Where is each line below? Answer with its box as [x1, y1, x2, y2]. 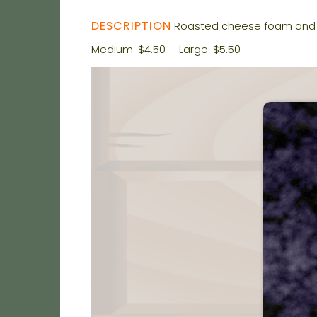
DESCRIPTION [91, 18, 172, 35]
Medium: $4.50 [91, 42, 166, 57]
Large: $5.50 [178, 42, 241, 57]
